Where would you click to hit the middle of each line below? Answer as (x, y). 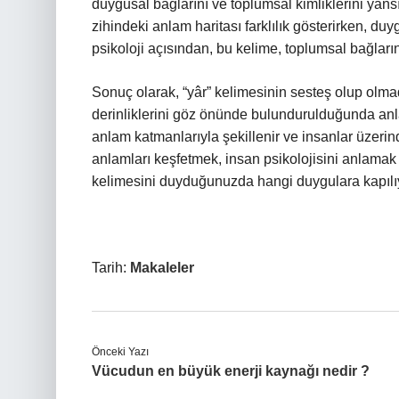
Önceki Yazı (120, 352)
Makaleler (162, 268)
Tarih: (111, 268)
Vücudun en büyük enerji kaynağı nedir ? (231, 371)
